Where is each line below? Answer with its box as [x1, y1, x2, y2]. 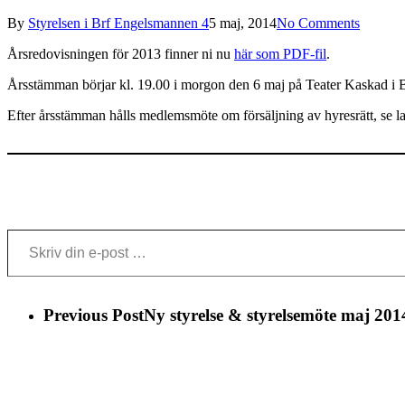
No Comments [277, 14, 360, 31]
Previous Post [43, 305, 144, 325]
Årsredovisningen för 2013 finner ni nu [7, 45, 234, 61]
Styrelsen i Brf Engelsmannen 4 [28, 14, 209, 31]
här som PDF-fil [234, 45, 326, 61]
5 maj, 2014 [209, 14, 277, 31]
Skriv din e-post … [6, 220, 21, 236]
